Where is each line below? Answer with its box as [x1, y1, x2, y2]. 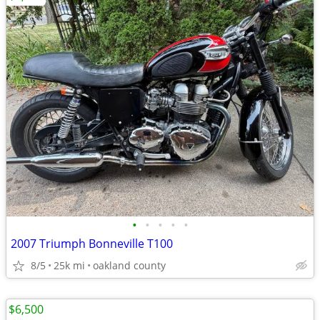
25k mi [54, 259, 85, 272]
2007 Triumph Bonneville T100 [11, 236, 173, 251]
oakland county [93, 259, 166, 272]
